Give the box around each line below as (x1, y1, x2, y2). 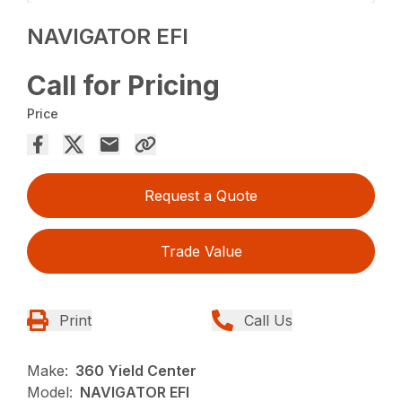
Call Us (244, 311, 293, 330)
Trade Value (160, 242, 242, 261)
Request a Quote (144, 187, 258, 205)
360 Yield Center (75, 362, 197, 380)
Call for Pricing (27, 69, 221, 102)
